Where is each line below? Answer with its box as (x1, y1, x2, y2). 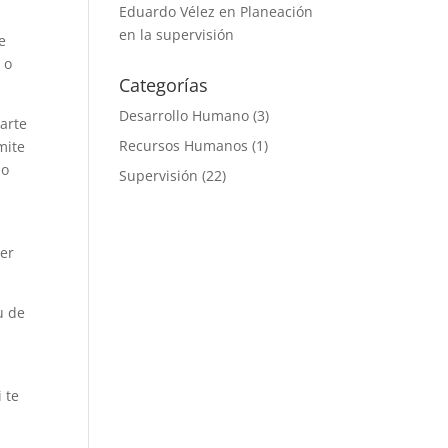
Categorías (119, 73, 209, 97)
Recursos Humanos (119, 136, 249, 155)
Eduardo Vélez (119, 2, 216, 21)
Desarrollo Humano (119, 106, 250, 125)
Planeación (240, 2, 314, 21)
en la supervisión (119, 25, 235, 44)
